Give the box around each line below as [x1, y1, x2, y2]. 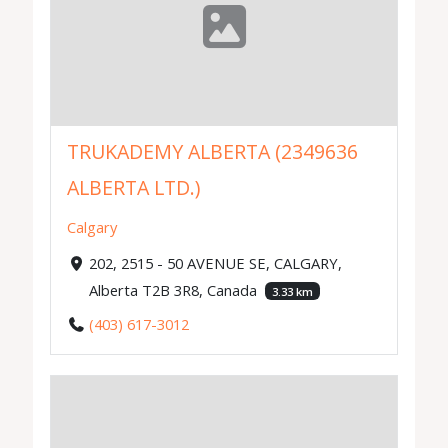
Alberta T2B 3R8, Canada [88, 279, 261, 300]
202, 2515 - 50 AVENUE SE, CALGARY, [88, 252, 342, 273]
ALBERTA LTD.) [67, 174, 201, 202]
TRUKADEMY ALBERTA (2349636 [67, 138, 359, 166]
